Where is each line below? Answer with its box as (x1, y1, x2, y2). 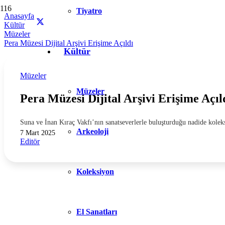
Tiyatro (76, 7, 102, 15)
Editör (20, 137, 40, 146)
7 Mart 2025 (20, 128, 55, 137)
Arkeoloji (76, 127, 108, 136)
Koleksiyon (76, 167, 114, 176)
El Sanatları (76, 207, 117, 216)
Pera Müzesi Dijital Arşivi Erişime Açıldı (4, 39, 133, 47)
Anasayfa (4, 12, 34, 20)
